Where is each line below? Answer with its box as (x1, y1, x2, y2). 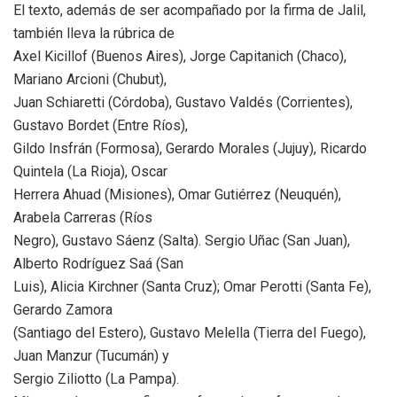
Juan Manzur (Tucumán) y (13, 346, 169, 364)
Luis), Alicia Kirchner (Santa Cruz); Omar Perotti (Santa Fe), (13, 277, 371, 295)
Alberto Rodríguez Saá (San (13, 254, 183, 272)
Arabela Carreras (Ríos (13, 208, 152, 226)
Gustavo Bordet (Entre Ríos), (13, 116, 188, 134)
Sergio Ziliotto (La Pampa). (13, 370, 179, 387)
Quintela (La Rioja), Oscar (13, 162, 167, 180)
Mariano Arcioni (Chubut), (13, 70, 167, 88)
